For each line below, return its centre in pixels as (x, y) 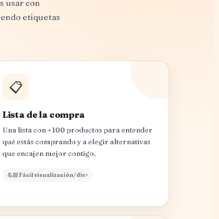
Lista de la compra (44, 115)
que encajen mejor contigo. (49, 154)
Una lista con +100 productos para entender (77, 130)
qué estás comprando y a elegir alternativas (77, 142)
